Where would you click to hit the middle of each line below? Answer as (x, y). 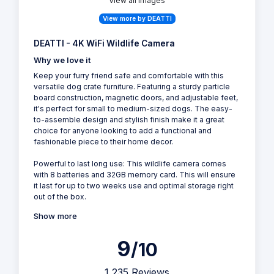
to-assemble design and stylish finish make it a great (129, 120)
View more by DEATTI (137, 19)
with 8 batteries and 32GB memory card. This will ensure (135, 175)
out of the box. (60, 197)
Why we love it (62, 61)
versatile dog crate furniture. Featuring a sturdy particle (132, 87)
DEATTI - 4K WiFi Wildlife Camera (104, 44)
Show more (55, 216)
